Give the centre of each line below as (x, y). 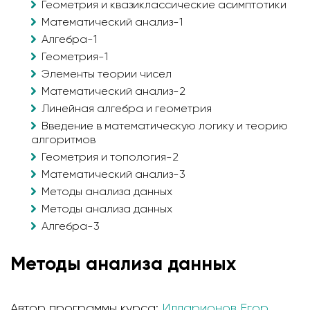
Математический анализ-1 (112, 22)
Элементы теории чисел (107, 74)
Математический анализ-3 (113, 175)
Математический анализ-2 (113, 92)
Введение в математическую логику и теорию (165, 126)
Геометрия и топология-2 (110, 157)
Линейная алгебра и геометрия (127, 109)
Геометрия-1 (75, 57)
